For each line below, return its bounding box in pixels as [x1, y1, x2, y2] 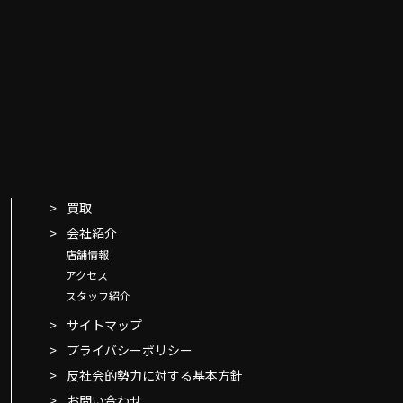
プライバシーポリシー [67, 340, 193, 359]
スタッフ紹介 [65, 287, 130, 303]
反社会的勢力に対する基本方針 [67, 365, 244, 384]
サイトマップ [67, 315, 143, 334]
